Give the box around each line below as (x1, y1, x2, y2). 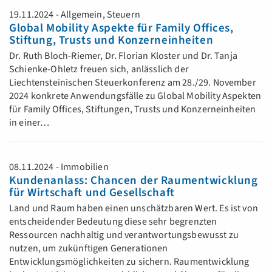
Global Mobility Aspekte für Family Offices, (9, 20, 234, 36)
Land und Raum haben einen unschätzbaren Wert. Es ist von (9, 202, 258, 215)
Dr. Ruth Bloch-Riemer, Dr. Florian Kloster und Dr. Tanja (9, 49, 237, 63)
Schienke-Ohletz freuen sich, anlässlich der (9, 63, 189, 76)
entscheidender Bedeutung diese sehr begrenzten (9, 215, 217, 228)
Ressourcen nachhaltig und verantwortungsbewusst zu (9, 228, 239, 242)
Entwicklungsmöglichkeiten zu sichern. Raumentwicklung (9, 255, 250, 268)
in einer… (9, 116, 50, 129)
